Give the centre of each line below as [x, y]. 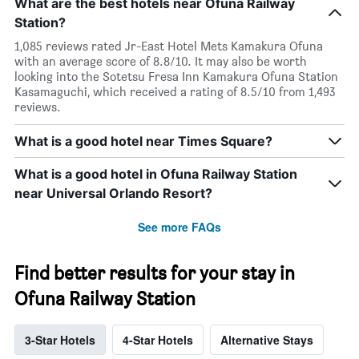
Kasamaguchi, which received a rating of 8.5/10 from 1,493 [175, 92]
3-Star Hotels [60, 340]
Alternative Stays [267, 340]
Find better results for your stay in [155, 273]
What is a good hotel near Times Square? [143, 141]
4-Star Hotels [158, 340]
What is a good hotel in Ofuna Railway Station [156, 174]
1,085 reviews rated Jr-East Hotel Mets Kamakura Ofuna [169, 46]
